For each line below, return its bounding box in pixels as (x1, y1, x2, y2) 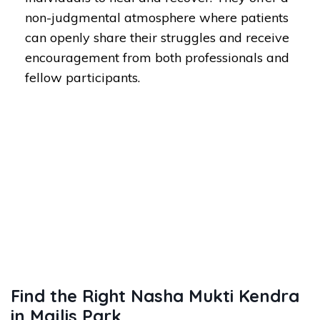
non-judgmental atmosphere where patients (25, 9, 289, 26)
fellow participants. (25, 69, 140, 86)
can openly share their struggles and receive (25, 29, 289, 46)
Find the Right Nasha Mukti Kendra (11, 285, 299, 306)
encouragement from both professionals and (25, 49, 289, 66)
